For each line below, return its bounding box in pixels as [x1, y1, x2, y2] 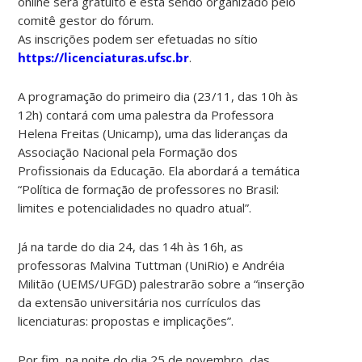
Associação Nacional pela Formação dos [18, 143, 238, 160]
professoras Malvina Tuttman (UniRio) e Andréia [18, 256, 285, 273]
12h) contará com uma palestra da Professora [18, 106, 275, 123]
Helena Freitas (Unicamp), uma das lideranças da [18, 124, 288, 141]
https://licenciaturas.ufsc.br [18, 48, 190, 65]
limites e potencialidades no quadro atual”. [18, 199, 252, 216]
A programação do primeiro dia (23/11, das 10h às [18, 87, 299, 104]
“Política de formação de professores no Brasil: [18, 180, 280, 197]
